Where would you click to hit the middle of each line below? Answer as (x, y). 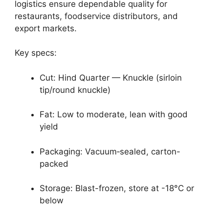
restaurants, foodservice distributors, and (96, 16)
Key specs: (36, 53)
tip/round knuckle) (75, 90)
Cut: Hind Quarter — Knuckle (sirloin (111, 77)
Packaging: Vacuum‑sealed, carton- (110, 151)
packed (54, 164)
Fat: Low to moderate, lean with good (114, 115)
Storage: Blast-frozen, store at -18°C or (117, 188)
